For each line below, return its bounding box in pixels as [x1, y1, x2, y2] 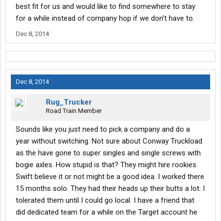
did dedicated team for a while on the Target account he [16, 208, 197, 217]
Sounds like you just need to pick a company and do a [16, 125, 190, 134]
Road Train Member [46, 107, 102, 115]
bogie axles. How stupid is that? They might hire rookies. [16, 160, 198, 170]
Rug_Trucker [46, 98, 92, 107]
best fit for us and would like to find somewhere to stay [16, 2, 195, 11]
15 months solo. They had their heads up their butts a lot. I [16, 184, 205, 193]
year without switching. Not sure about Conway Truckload [16, 137, 202, 146]
